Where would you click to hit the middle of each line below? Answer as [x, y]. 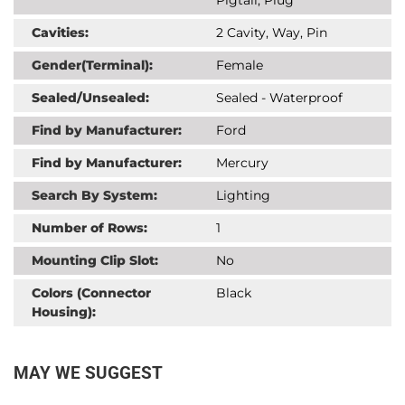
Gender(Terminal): [92, 65]
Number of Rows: [89, 227]
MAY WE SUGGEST [88, 372]
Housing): [64, 311]
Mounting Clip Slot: [95, 260]
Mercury [242, 162]
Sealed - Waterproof [279, 97]
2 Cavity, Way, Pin [272, 32]
